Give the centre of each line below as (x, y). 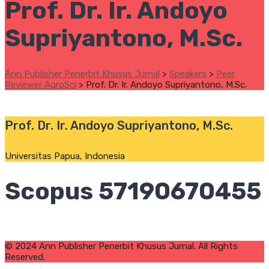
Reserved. (25, 257)
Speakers (188, 74)
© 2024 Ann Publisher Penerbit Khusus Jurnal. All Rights (121, 246)
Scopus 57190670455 (133, 191)
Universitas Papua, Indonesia (65, 156)
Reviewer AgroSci (41, 84)
